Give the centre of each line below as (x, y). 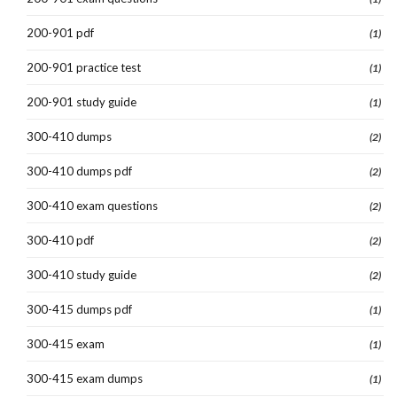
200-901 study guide (82, 101)
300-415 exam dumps (85, 378)
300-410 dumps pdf (79, 171)
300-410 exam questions (92, 205)
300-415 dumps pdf (79, 309)
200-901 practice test (84, 67)
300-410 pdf (60, 240)
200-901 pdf (60, 32)
